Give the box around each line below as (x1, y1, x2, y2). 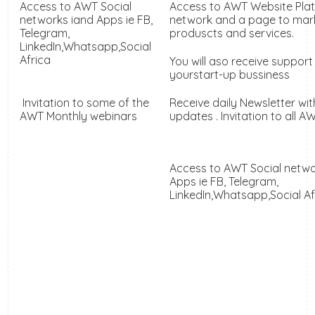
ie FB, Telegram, (199, 174, 278, 189)
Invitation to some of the (20, 96, 149, 110)
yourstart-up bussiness (169, 67, 292, 82)
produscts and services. (169, 26, 294, 41)
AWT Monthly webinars (20, 109, 137, 124)
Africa (20, 53, 53, 67)
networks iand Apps (20, 13, 126, 27)
